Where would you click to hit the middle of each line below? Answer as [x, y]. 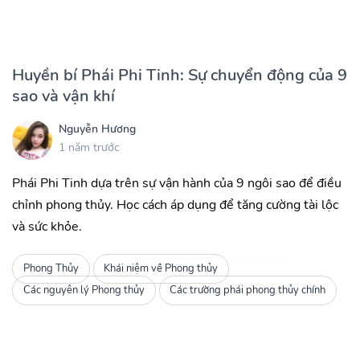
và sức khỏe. [47, 227]
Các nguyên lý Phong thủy [84, 290]
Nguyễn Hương [97, 129]
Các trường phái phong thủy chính [248, 290]
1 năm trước [89, 147]
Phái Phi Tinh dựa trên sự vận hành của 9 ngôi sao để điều [177, 184]
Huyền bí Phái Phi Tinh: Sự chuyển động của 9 [180, 76]
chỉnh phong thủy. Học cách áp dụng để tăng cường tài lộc [175, 205]
